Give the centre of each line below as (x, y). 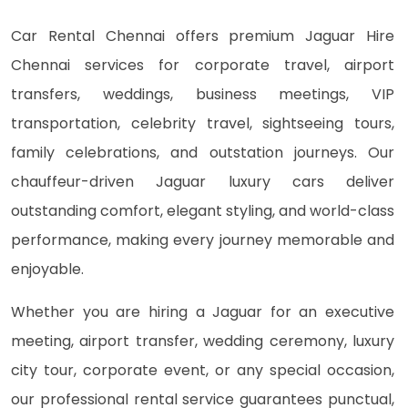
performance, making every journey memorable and (203, 240)
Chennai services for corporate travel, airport (203, 66)
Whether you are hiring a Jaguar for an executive (203, 312)
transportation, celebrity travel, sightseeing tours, (203, 124)
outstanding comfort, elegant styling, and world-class (203, 211)
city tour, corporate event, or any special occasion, (203, 371)
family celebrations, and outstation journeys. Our (203, 153)
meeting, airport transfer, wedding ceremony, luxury (203, 342)
